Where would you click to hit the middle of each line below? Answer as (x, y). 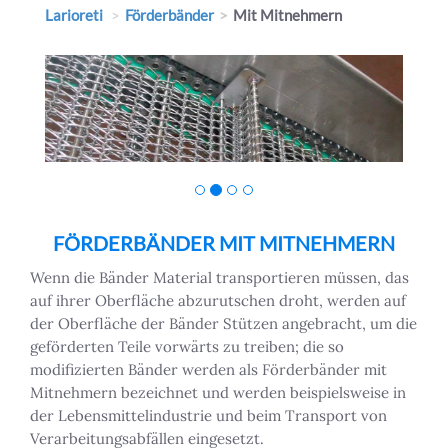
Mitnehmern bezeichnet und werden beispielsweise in (218, 393)
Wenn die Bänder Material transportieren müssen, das (219, 278)
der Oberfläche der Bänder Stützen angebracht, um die (223, 324)
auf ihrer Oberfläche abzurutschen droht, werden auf (218, 301)
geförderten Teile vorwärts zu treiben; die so (187, 347)
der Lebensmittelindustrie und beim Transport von (208, 416)
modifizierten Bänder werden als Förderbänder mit (208, 370)
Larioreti (74, 15)
